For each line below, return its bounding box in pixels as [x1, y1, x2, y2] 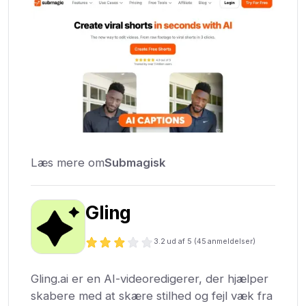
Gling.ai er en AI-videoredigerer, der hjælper [31, 272, 269, 286]
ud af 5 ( [166, 237, 197, 247]
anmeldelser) [207, 237, 255, 247]
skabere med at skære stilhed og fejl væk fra [31, 289, 273, 303]
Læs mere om [31, 156, 105, 169]
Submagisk [105, 156, 166, 169]
